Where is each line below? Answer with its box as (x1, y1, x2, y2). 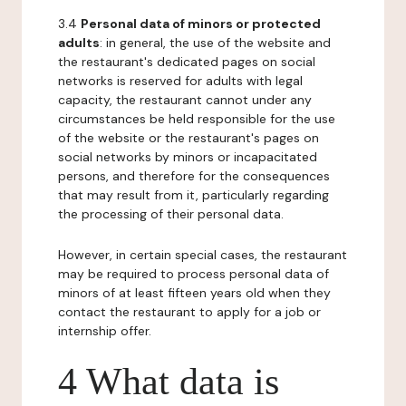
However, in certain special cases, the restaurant (58, 246, 347, 263)
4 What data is (58, 361, 279, 402)
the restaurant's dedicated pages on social (58, 53, 315, 70)
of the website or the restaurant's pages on (58, 130, 319, 146)
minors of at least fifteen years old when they (58, 285, 331, 301)
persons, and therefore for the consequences (58, 168, 330, 184)
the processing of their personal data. (58, 206, 284, 222)
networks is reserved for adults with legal (58, 72, 303, 89)
